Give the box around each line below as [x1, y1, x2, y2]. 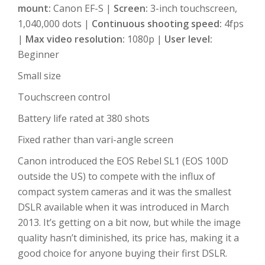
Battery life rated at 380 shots [18, 112, 150, 125]
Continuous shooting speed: [92, 17, 224, 31]
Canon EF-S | [53, 2, 114, 15]
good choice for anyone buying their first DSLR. [18, 247, 227, 260]
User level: [164, 33, 212, 46]
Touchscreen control [18, 91, 110, 104]
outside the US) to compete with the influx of [18, 170, 215, 183]
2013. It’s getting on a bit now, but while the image [18, 216, 241, 230]
